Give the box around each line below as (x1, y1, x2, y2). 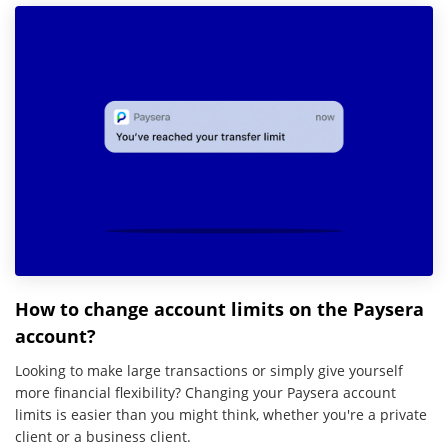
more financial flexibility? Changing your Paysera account (15, 383, 396, 403)
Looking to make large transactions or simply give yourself (15, 361, 403, 381)
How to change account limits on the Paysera (15, 297, 424, 322)
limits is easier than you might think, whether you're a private (15, 405, 427, 425)
